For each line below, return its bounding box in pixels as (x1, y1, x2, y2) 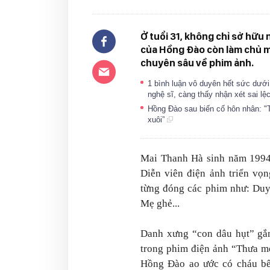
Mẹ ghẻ (140, 198, 172, 209)
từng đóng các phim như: (140, 183, 253, 194)
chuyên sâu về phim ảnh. (140, 57, 254, 69)
